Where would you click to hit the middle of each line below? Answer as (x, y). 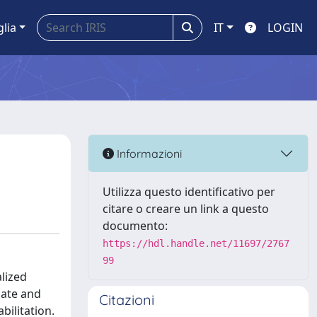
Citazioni (127, 300)
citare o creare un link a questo (186, 209)
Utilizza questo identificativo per (189, 192)
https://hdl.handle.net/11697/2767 (196, 243)
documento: (135, 226)
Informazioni (148, 153)
